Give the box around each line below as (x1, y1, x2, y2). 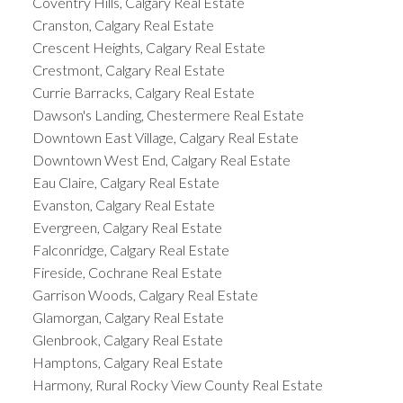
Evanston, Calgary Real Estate (31, 195, 215, 213)
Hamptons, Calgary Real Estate (31, 353, 223, 371)
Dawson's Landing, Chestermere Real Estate (31, 105, 304, 123)
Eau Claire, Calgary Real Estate (31, 173, 219, 191)
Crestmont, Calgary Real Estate (31, 60, 225, 78)
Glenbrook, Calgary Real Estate (31, 330, 223, 348)
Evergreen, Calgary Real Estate (31, 218, 222, 236)
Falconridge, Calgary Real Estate (31, 240, 229, 258)
